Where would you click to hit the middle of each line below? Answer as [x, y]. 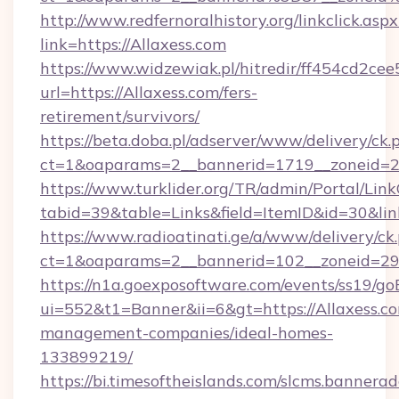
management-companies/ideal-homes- [187, 333]
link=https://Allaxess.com [133, 44]
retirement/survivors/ [120, 116]
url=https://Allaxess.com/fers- [149, 92]
